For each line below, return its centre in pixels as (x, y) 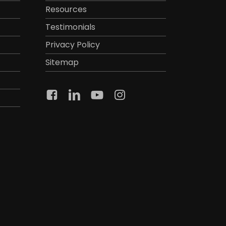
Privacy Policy (72, 44)
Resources (66, 9)
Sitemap (62, 62)
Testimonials (70, 27)
